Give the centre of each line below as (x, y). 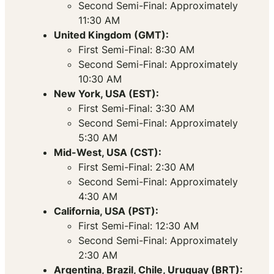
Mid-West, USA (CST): (108, 153)
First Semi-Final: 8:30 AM (136, 50)
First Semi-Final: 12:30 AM (139, 226)
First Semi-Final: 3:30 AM (136, 109)
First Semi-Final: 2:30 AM (136, 167)
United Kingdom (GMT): (111, 35)
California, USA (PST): (106, 211)
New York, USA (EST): (106, 94)
